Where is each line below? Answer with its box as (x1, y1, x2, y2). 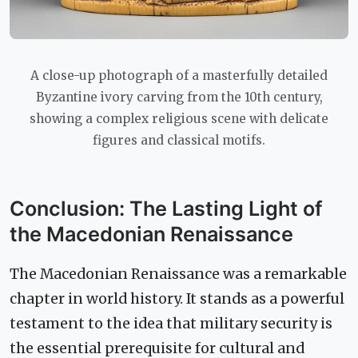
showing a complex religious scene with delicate (30, 111, 328, 127)
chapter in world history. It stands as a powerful (10, 290, 344, 308)
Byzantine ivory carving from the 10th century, (35, 89, 323, 105)
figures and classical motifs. (93, 133, 265, 149)
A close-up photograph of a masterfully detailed (30, 68, 328, 84)
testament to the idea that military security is (10, 315, 332, 333)
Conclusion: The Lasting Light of (10, 197, 323, 221)
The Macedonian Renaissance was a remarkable (10, 265, 347, 284)
